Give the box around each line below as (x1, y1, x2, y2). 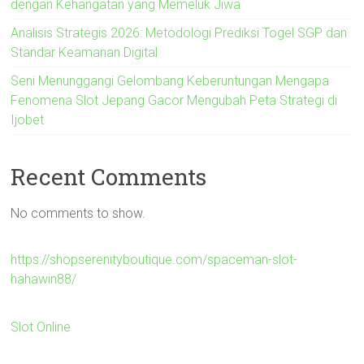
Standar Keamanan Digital (11, 44, 158, 60)
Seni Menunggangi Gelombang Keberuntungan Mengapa (11, 72, 330, 89)
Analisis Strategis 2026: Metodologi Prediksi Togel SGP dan (11, 24, 348, 41)
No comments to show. (11, 205, 146, 221)
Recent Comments (11, 161, 207, 192)
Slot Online (11, 318, 71, 335)
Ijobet (11, 111, 45, 128)
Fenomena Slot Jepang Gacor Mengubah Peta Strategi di (11, 92, 338, 108)
